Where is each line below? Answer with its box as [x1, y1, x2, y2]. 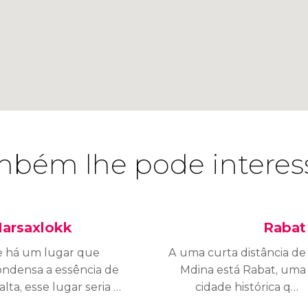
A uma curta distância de [168, 246, 307, 259]
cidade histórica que [195, 280, 307, 294]
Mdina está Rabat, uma [180, 263, 307, 276]
